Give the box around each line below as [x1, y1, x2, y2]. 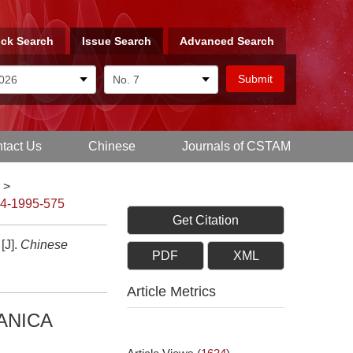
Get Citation [173, 214, 239, 227]
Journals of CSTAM [181, 139, 291, 153]
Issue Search [82, 35, 151, 47]
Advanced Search [180, 35, 274, 47]
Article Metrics [127, 284, 216, 299]
